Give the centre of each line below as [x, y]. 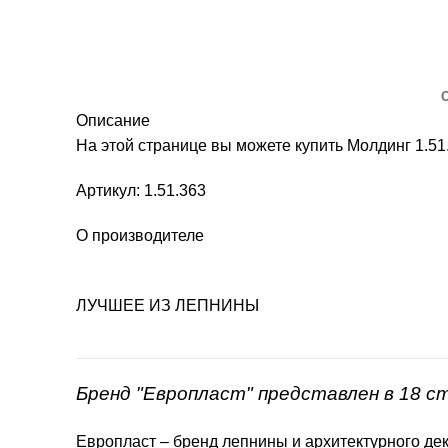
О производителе [140, 235]
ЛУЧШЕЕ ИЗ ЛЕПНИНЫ [167, 305]
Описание [113, 120]
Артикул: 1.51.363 [141, 190]
